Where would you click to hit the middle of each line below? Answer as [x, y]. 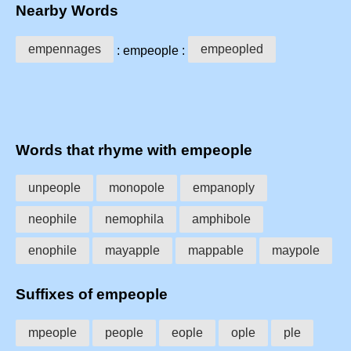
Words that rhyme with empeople [134, 150]
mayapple [132, 251]
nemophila [134, 219]
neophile [52, 219]
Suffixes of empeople [92, 295]
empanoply [224, 188]
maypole [296, 251]
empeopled [232, 49]
